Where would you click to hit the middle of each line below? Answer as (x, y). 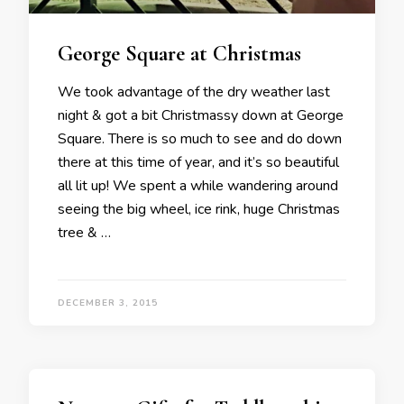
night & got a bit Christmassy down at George (201, 115)
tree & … (84, 233)
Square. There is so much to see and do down (200, 139)
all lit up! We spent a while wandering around (198, 186)
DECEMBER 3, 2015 (108, 303)
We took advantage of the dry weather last (194, 92)
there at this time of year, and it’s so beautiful (198, 162)
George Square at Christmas (179, 54)
